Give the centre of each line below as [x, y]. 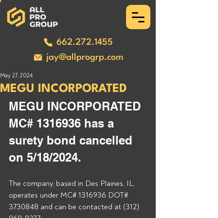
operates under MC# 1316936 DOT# [69, 195]
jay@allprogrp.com [84, 57]
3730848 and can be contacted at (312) [75, 207]
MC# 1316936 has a [63, 123]
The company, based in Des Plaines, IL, [73, 183]
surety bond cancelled [72, 140]
